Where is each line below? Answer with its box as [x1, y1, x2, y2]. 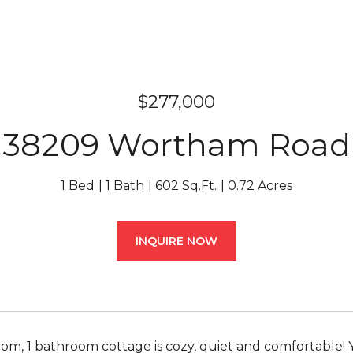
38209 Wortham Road [2, 125, 351, 164]
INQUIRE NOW [136, 234, 217, 248]
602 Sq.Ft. [155, 178, 217, 193]
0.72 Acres [228, 178, 292, 193]
